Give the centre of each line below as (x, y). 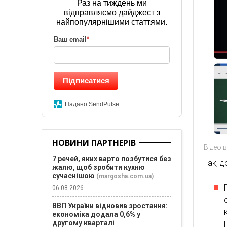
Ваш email (70, 39)
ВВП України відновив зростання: (110, 206)
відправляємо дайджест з (112, 12)
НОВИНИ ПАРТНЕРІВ (94, 143)
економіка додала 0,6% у (96, 214)
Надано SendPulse (92, 104)
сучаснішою (73, 176)
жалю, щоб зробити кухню (99, 167)
